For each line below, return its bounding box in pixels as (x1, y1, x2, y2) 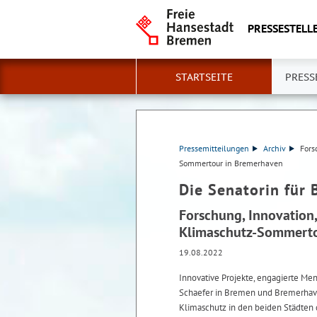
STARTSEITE (175, 71, 233, 83)
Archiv (263, 143, 286, 154)
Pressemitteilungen (179, 143, 249, 154)
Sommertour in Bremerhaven (179, 158, 283, 168)
